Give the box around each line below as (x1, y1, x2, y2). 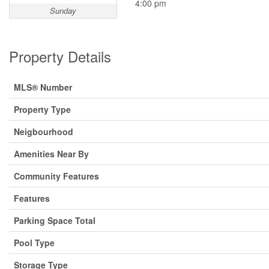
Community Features (14, 170, 99, 182)
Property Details (9, 46, 111, 67)
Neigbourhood (14, 125, 73, 138)
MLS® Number (14, 81, 72, 93)
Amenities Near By (14, 148, 89, 160)
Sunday (50, 5, 76, 16)
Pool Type (14, 237, 55, 249)
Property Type (14, 103, 71, 115)
